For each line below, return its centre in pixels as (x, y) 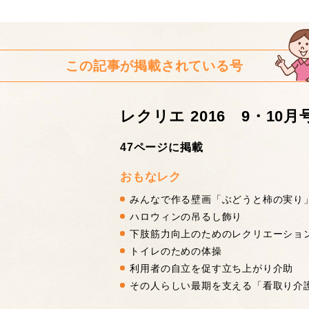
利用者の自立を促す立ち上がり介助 (212, 269)
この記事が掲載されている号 (154, 66)
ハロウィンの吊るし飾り (186, 217)
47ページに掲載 (162, 147)
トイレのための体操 (176, 251)
